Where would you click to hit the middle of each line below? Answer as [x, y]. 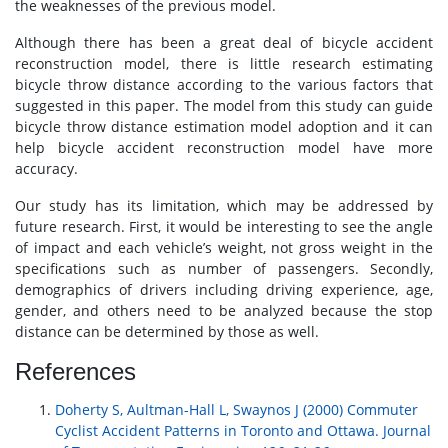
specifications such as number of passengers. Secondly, [224, 268]
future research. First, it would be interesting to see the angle [224, 226]
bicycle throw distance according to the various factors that [224, 84]
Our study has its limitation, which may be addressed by [224, 205]
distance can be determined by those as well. [167, 331]
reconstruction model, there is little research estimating [224, 63]
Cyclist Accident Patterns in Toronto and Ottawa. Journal [243, 430]
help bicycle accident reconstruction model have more [224, 147]
